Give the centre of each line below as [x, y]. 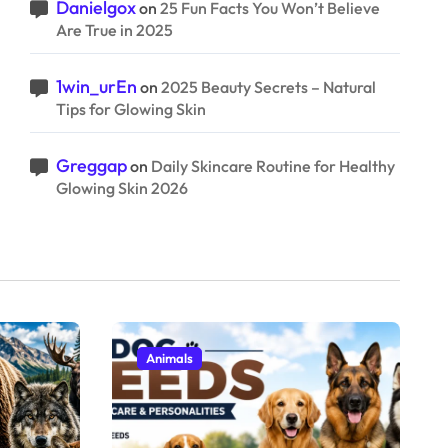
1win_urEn [96, 86]
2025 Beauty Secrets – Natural [268, 87]
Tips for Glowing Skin [131, 109]
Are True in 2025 [114, 30]
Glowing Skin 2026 [122, 188]
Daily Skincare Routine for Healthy [273, 166]
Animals [169, 358]
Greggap [91, 165]
